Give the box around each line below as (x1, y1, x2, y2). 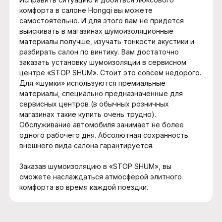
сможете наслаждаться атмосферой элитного (19, 172, 182, 181)
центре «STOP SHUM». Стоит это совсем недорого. (19, 68, 201, 77)
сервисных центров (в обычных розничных (19, 100, 169, 108)
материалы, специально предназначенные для (19, 89, 183, 98)
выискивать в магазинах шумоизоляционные (19, 27, 173, 35)
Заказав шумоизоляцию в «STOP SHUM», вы (19, 162, 171, 170)
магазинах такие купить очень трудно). (19, 110, 156, 118)
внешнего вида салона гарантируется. (19, 141, 154, 150)
